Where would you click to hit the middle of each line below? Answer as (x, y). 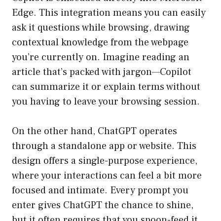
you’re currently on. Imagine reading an (101, 57)
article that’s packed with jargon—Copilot (102, 72)
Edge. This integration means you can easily (109, 13)
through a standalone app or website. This (104, 146)
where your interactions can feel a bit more (107, 176)
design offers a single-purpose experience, (105, 161)
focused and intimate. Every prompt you (100, 191)
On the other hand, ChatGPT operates (94, 131)
